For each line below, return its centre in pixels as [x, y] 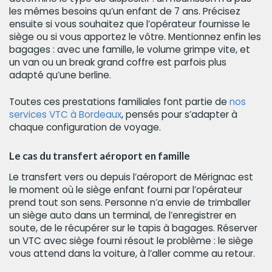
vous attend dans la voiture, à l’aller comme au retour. [132, 253]
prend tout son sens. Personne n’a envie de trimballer [130, 202]
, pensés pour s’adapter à [179, 115]
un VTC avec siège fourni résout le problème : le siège [131, 240]
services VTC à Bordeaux [65, 115]
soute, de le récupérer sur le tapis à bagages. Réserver [133, 228]
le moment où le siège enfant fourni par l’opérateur [126, 189]
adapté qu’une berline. [60, 75]
